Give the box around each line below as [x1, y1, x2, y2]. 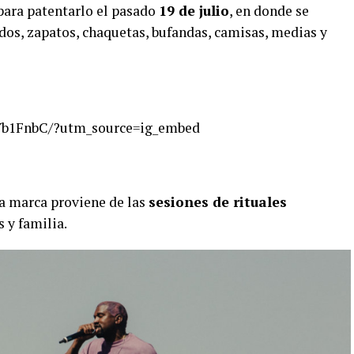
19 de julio [159, 2, 229, 21]
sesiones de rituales [149, 193, 287, 212]
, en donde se [229, 2, 309, 21]
